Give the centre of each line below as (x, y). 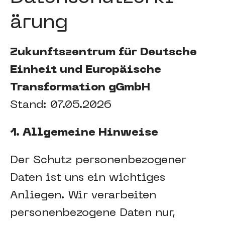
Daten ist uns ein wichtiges (88, 178)
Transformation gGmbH (80, 88)
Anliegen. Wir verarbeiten (83, 196)
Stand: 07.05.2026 (61, 105)
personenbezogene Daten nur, (93, 213)
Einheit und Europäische (86, 70)
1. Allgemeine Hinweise (84, 133)
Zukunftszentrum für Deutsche (103, 52)
